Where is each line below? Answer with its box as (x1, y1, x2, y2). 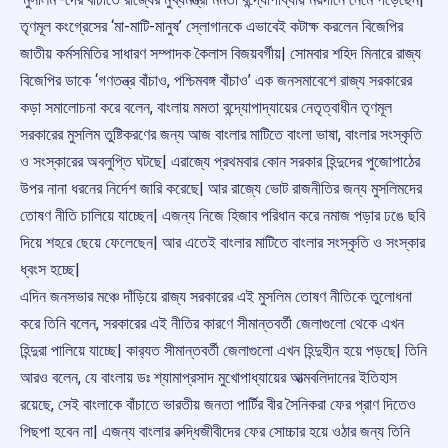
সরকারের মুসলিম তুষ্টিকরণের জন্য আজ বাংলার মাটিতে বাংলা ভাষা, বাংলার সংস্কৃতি (20, 125, 422, 145)
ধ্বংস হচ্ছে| (20, 260, 80, 280)
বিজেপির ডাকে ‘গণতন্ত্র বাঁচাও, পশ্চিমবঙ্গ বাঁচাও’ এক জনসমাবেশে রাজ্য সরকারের (20, 71, 412, 91)
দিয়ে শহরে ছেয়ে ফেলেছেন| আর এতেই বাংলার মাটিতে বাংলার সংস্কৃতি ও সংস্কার (20, 233, 425, 253)
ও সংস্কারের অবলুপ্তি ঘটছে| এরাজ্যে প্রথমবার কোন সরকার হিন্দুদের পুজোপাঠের (20, 152, 420, 172)
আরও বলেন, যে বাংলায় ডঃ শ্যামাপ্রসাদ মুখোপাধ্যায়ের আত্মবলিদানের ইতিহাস (20, 368, 397, 388)
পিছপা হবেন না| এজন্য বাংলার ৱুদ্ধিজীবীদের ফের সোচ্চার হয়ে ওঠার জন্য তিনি (20, 422, 410, 442)
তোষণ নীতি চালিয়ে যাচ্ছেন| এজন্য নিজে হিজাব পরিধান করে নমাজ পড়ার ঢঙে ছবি (20, 206, 425, 226)
